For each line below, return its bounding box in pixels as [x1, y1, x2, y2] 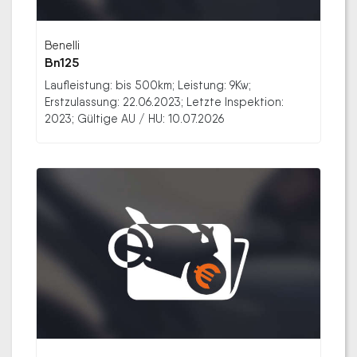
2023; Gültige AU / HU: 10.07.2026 [45, 112, 224, 126]
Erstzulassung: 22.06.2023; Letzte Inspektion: [45, 95, 284, 109]
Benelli [45, 38, 80, 53]
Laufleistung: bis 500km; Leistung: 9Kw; [45, 78, 251, 92]
